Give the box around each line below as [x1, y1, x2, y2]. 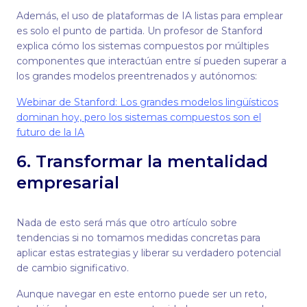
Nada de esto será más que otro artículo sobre [16, 217, 237, 229]
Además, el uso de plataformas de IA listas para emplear [16, 10, 283, 22]
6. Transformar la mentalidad [16, 151, 268, 171]
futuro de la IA [16, 126, 84, 138]
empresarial [16, 173, 119, 193]
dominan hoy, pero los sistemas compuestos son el [16, 111, 261, 123]
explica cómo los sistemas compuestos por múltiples [16, 40, 269, 52]
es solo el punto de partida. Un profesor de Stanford [16, 25, 262, 37]
